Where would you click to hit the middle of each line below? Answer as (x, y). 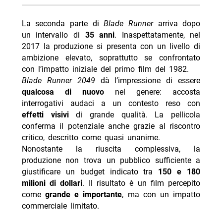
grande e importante (84, 195)
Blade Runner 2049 (58, 81)
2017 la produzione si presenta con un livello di (111, 47)
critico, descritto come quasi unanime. (91, 138)
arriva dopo (177, 24)
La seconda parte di (63, 24)
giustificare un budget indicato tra (90, 172)
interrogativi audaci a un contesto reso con (111, 104)
